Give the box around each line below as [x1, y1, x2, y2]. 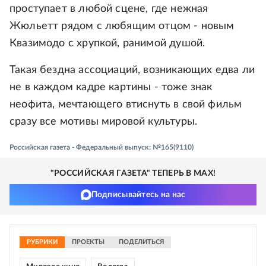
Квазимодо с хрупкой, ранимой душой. [9, 38, 205, 49]
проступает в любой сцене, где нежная [9, 4, 208, 15]
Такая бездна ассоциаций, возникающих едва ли [9, 65, 255, 76]
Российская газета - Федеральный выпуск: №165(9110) [9, 144, 194, 151]
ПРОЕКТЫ [72, 239, 104, 246]
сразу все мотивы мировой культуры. [9, 116, 198, 128]
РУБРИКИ [27, 239, 58, 246]
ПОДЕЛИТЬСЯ [119, 239, 164, 246]
